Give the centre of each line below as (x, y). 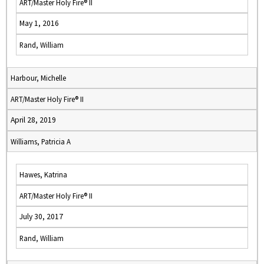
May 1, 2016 (39, 23)
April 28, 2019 (33, 120)
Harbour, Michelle (38, 78)
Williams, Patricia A (41, 141)
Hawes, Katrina (43, 174)
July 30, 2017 (41, 217)
